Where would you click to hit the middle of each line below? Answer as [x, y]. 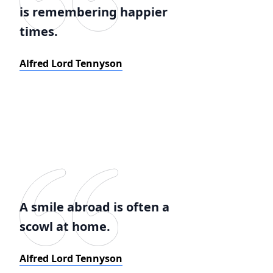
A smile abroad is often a [94, 207]
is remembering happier [94, 12]
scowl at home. [65, 226]
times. [39, 31]
